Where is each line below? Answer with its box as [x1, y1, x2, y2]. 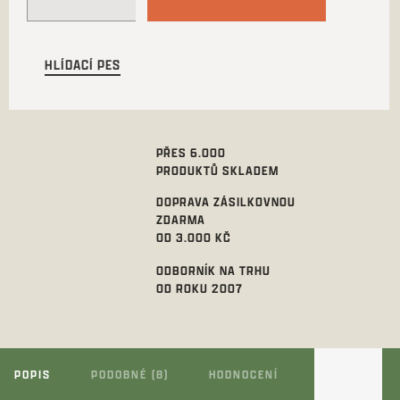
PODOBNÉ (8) [91, 366, 169, 383]
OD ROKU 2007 [155, 279, 243, 297]
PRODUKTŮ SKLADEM [155, 162, 279, 179]
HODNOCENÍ [209, 366, 279, 383]
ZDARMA [155, 211, 205, 228]
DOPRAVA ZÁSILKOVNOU [155, 193, 296, 210]
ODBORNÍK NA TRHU [155, 262, 271, 279]
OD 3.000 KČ [155, 229, 231, 246]
